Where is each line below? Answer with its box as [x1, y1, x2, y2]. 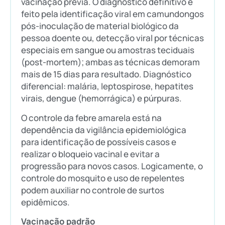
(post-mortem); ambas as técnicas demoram [21, 56, 200, 68]
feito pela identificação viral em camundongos [21, 8, 204, 20]
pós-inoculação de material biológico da [21, 20, 179, 32]
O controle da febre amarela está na [21, 111, 162, 124]
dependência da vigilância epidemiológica [21, 124, 186, 136]
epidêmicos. [21, 196, 70, 208]
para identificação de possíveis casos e [21, 136, 176, 148]
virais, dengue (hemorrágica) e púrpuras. [21, 92, 182, 104]
